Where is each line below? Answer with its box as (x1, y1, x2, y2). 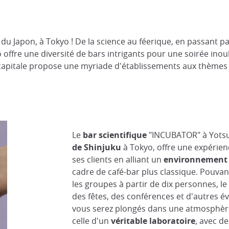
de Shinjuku (72, 142, 121, 153)
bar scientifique (82, 129, 147, 141)
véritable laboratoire (110, 215, 195, 226)
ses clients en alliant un (72, 154, 164, 165)
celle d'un (72, 215, 111, 226)
